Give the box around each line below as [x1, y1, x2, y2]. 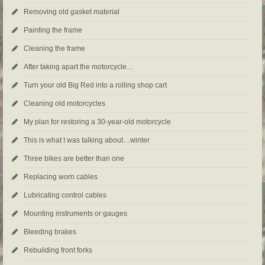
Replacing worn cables [24, 173, 98, 182]
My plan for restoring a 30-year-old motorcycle [24, 118, 171, 127]
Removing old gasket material [24, 8, 119, 17]
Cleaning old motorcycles [24, 99, 105, 108]
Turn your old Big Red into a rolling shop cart [24, 81, 167, 90]
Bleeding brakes [24, 228, 76, 237]
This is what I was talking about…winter [24, 136, 150, 145]
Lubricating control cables [24, 191, 106, 200]
